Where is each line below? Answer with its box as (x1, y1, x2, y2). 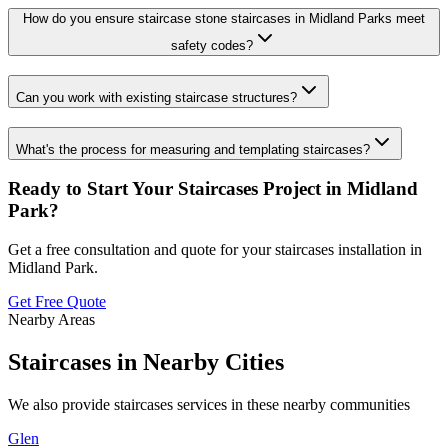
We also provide (8, 395, 114, 413)
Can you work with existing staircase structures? (16, 89, 297, 105)
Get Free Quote (8, 293, 106, 310)
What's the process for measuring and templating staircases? (16, 141, 370, 157)
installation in (334, 241, 422, 258)
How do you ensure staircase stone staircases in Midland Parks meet (23, 11, 425, 27)
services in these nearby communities (173, 395, 410, 413)
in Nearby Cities (111, 348, 284, 375)
